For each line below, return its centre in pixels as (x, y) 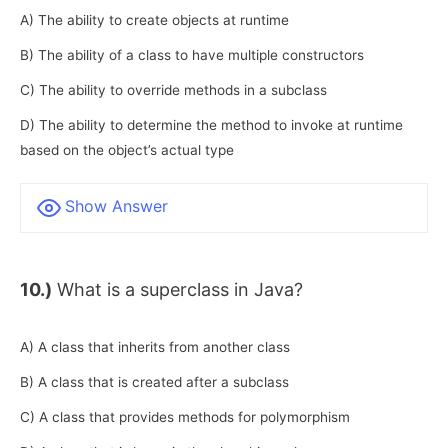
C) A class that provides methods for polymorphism (185, 416)
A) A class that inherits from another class (155, 346)
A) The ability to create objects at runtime (154, 20)
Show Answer (116, 206)
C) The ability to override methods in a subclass (173, 90)
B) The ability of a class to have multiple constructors (192, 55)
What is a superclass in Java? (177, 290)
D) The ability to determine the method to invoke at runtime (211, 125)
